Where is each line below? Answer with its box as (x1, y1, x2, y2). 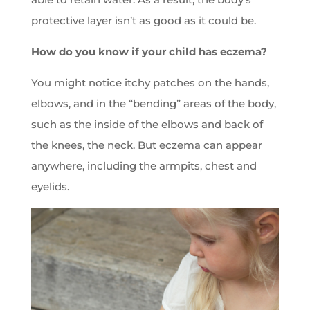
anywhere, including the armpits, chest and (30, 159, 257, 173)
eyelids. (30, 180, 69, 194)
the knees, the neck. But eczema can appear (30, 138, 262, 152)
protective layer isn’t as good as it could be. (30, 14, 256, 28)
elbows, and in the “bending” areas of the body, (30, 97, 276, 111)
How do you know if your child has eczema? (30, 45, 267, 59)
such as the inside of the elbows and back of (30, 118, 263, 131)
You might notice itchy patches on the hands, (30, 76, 269, 90)
